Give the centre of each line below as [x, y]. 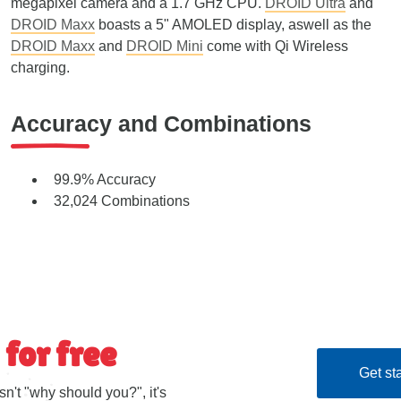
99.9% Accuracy [105, 179]
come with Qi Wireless [276, 46]
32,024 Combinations [122, 201]
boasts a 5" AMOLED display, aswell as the [233, 25]
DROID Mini [165, 46]
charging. [40, 68]
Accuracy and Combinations [161, 124]
